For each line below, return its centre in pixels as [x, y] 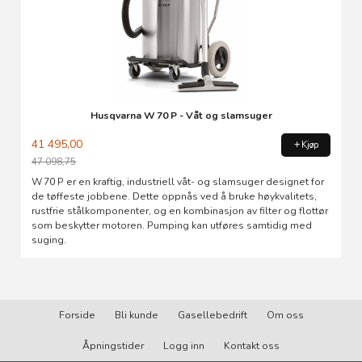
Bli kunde [136, 316]
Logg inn [184, 346]
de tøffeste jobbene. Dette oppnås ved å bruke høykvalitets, [175, 196]
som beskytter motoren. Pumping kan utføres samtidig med [172, 225]
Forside [77, 316]
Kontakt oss [252, 346]
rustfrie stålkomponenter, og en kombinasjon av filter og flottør [180, 210]
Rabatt [48, 176]
